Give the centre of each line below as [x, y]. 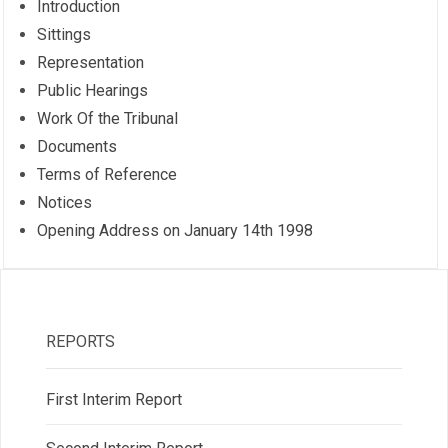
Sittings [64, 35]
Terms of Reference [107, 175]
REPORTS [80, 341]
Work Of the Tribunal [108, 119]
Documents [77, 147]
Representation [91, 63]
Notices [65, 203]
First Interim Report [113, 399]
